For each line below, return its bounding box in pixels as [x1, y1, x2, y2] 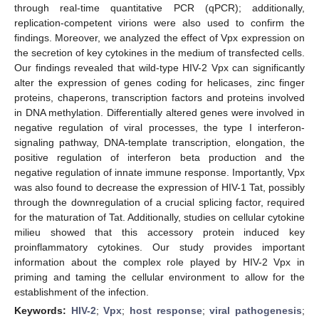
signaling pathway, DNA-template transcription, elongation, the [14, 136, 305, 148]
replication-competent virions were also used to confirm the [14, 16, 305, 28]
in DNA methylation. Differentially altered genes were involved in [14, 106, 305, 118]
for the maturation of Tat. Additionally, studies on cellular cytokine [14, 211, 305, 223]
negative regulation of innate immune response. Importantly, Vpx [14, 166, 305, 178]
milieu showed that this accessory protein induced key [14, 226, 305, 238]
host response [130, 304, 202, 316]
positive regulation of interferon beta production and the [14, 151, 305, 163]
